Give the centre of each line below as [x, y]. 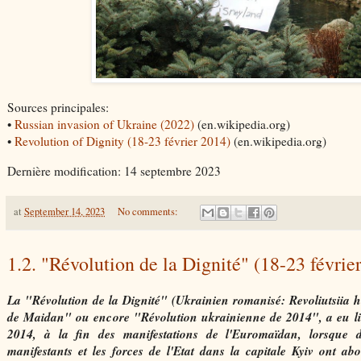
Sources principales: [58, 108]
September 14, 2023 [64, 211]
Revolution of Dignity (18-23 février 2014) [122, 141]
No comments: [149, 211]
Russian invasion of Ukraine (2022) [104, 124]
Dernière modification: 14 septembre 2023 [114, 170]
